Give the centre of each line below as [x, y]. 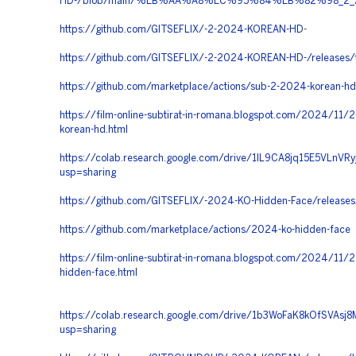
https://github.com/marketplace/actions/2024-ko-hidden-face [205, 230]
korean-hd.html [94, 130]
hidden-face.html [99, 273]
